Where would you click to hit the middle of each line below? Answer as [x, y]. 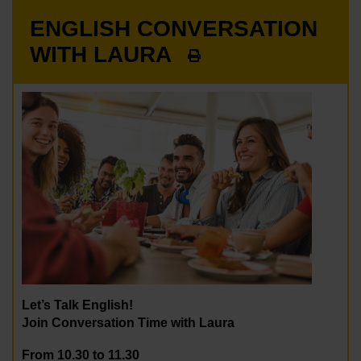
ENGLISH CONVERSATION [174, 29]
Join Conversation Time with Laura [128, 323]
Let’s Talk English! [77, 305]
